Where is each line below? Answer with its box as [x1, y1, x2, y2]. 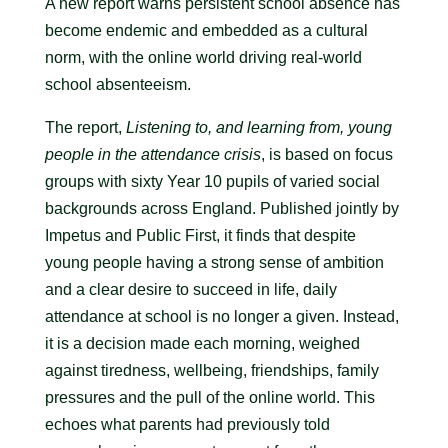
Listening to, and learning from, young [125, 119, 392, 136]
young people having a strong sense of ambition [44, 254, 384, 271]
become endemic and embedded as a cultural [44, 22, 368, 39]
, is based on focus [260, 146, 393, 163]
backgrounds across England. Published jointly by [44, 200, 399, 217]
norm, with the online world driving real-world [44, 49, 362, 66]
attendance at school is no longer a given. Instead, [44, 308, 399, 325]
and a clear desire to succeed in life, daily [44, 281, 337, 298]
